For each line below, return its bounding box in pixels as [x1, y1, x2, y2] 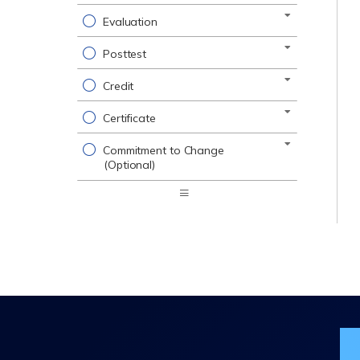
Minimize [179, 231, 234, 247]
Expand [179, 199, 226, 215]
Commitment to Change [102, 143, 224, 157]
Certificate [102, 111, 156, 125]
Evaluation [102, 14, 157, 29]
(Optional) [104, 157, 155, 172]
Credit [102, 79, 134, 93]
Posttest [102, 47, 147, 61]
